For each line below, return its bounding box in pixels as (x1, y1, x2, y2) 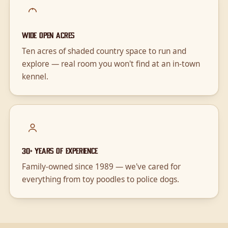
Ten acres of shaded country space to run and (21, 45, 186, 56)
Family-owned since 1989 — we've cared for (21, 161, 181, 173)
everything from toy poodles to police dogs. (21, 174, 179, 185)
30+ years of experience (21, 148, 98, 155)
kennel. (21, 71, 48, 82)
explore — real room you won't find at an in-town (21, 58, 200, 69)
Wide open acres (21, 32, 75, 39)
